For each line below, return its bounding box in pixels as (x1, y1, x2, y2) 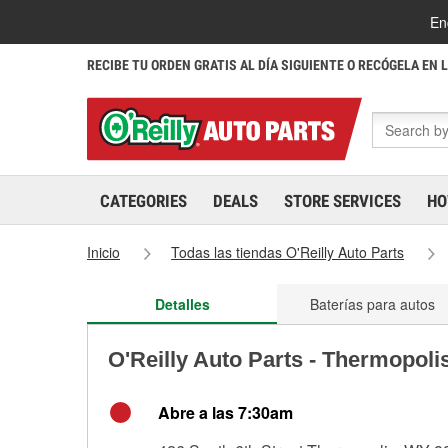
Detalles (154, 294, 210, 314)
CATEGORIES (100, 191, 187, 211)
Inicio (87, 242, 120, 262)
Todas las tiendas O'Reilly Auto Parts (171, 242, 405, 262)
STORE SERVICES (284, 191, 401, 211)
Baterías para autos (309, 294, 435, 314)
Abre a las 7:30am (158, 401, 293, 424)
